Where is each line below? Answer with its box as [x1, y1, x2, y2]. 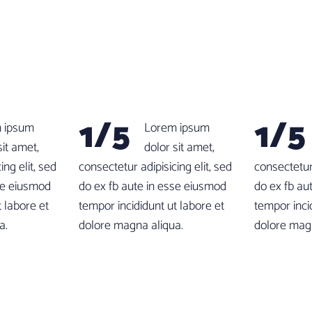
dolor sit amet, [144, 137, 214, 158]
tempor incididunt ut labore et [79, 196, 224, 217]
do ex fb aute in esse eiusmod [79, 176, 226, 197]
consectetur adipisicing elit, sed [79, 157, 232, 178]
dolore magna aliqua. [79, 215, 183, 236]
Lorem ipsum [144, 118, 210, 139]
